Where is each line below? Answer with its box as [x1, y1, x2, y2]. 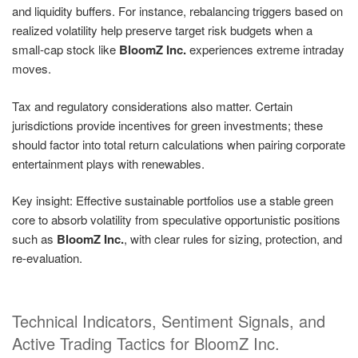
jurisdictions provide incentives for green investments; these [12, 116, 323, 133]
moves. [12, 60, 51, 78]
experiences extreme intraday [186, 41, 344, 58]
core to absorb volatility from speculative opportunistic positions [12, 211, 340, 229]
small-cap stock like [12, 41, 119, 58]
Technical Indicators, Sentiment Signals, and [12, 308, 325, 332]
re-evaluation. [12, 249, 82, 267]
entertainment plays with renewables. [12, 154, 205, 172]
